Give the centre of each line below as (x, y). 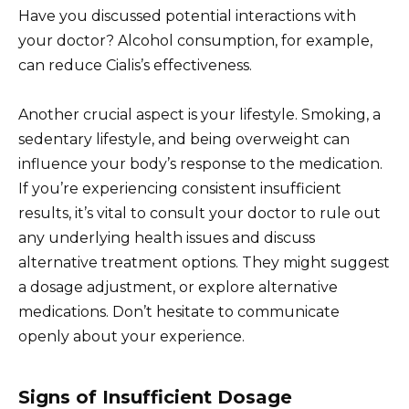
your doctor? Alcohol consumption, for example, (195, 40)
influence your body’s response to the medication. (200, 163)
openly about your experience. (131, 336)
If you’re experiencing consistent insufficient (180, 188)
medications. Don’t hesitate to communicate (179, 311)
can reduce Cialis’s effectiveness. (135, 65)
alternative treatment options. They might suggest (204, 262)
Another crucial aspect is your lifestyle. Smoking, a (199, 114)
